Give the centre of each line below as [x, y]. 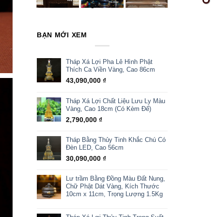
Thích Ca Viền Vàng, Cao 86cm [110, 70]
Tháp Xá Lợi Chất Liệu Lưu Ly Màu [115, 101]
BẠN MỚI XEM [62, 35]
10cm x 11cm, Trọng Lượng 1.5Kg [114, 194]
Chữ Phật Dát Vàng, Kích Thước [112, 186]
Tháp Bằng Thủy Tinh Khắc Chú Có [116, 140]
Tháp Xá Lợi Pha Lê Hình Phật [109, 62]
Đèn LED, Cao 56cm [94, 148]
